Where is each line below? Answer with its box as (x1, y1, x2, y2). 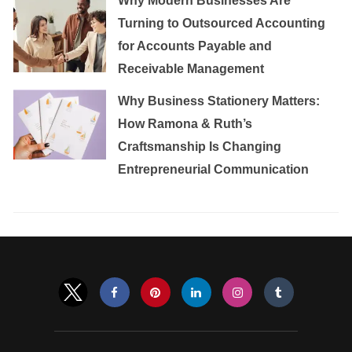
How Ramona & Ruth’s (118, 116, 253, 130)
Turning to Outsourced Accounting (118, 16, 326, 30)
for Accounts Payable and (118, 38, 273, 53)
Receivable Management (118, 61, 265, 75)
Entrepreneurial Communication (118, 162, 310, 176)
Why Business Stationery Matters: (118, 93, 321, 108)
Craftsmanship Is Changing (118, 139, 282, 153)
